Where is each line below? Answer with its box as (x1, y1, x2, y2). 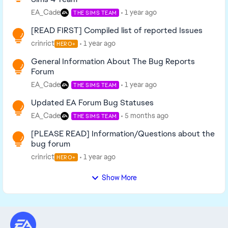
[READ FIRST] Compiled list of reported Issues (31, 25, 203, 36)
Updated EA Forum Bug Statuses (31, 97, 154, 108)
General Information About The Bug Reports (31, 56, 195, 67)
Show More (102, 173, 137, 182)
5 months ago (124, 111, 168, 120)
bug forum (31, 138, 70, 149)
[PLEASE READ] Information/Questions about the (31, 128, 215, 139)
